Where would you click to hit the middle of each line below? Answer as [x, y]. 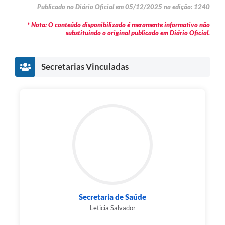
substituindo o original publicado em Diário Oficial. [138, 33]
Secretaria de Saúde [113, 197]
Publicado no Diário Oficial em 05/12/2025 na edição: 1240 [124, 7]
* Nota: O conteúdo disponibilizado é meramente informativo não [119, 25]
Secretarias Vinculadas [85, 67]
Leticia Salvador [113, 208]
